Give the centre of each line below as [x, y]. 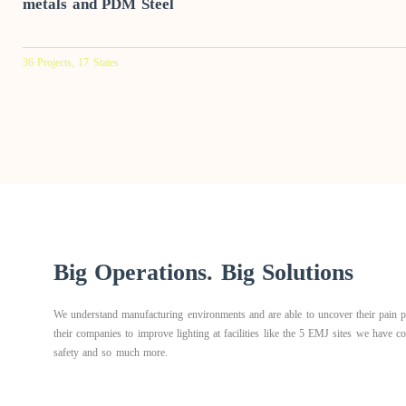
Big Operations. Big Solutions [204, 273]
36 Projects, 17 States [71, 62]
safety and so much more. [111, 353]
